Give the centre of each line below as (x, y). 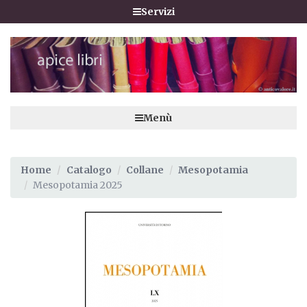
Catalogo (89, 170)
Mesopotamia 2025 (78, 185)
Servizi (158, 12)
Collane (145, 170)
